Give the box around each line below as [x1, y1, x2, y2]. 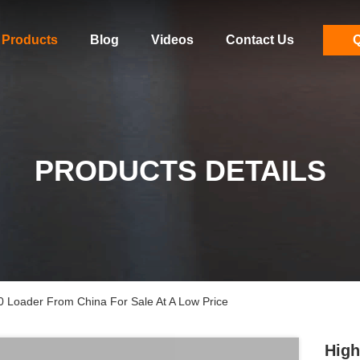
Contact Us [225, 33, 294, 47]
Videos [150, 33, 194, 47]
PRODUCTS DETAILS [34, 154, 326, 187]
